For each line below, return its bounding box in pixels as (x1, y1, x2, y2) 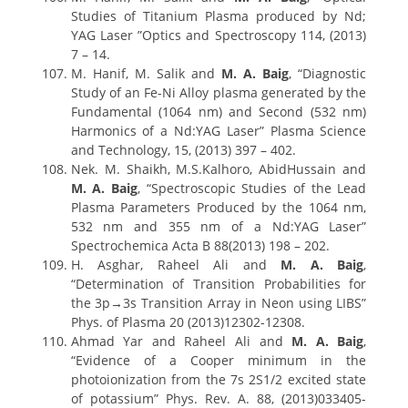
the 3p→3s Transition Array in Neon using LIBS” (70, 294, 367, 311)
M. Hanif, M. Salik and (70, 65, 222, 82)
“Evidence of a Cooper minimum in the (70, 352, 367, 369)
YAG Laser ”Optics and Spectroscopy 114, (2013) (70, 26, 367, 44)
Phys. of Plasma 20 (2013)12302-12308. (70, 313, 305, 331)
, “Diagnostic (289, 65, 367, 82)
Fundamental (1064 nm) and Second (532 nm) (70, 103, 367, 120)
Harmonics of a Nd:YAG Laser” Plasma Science (70, 122, 367, 139)
